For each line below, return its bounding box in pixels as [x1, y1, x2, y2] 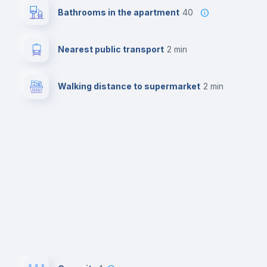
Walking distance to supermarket [58, 81, 200, 91]
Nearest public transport [58, 44, 164, 54]
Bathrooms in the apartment [58, 7, 179, 17]
